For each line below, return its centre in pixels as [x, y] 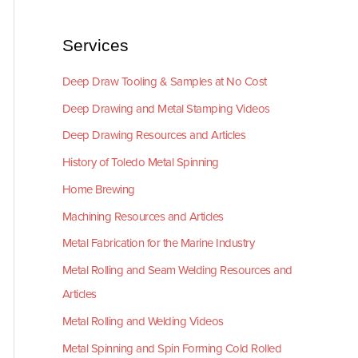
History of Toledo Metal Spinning [140, 162]
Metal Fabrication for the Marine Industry [158, 243]
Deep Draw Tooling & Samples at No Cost [164, 81]
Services [95, 46]
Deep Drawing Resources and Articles [154, 135]
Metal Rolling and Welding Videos [143, 321]
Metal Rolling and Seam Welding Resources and [177, 270]
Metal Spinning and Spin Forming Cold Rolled [172, 348]
